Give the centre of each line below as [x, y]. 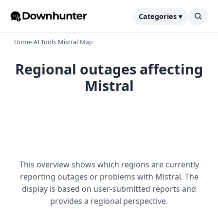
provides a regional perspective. [109, 201]
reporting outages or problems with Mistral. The [109, 177]
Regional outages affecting [109, 69]
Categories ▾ [160, 16]
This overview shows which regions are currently [109, 164]
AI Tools [45, 42]
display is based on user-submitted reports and [109, 189]
